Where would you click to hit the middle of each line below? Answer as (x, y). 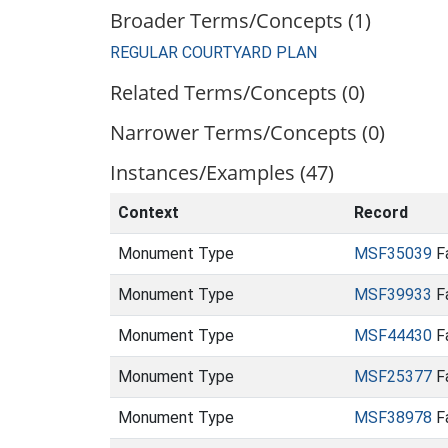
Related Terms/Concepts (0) (237, 92)
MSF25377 (393, 376)
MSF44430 (393, 335)
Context (148, 212)
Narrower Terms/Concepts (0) (247, 132)
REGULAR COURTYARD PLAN (213, 52)
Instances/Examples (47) (222, 172)
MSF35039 (393, 253)
